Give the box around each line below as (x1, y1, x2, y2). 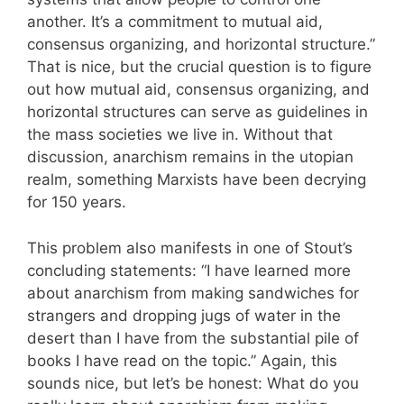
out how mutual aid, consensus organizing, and (27, 80, 370, 98)
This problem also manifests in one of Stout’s (27, 238, 353, 257)
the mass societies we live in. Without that (27, 125, 333, 143)
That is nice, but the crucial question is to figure (27, 58, 372, 76)
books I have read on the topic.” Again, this (27, 351, 337, 370)
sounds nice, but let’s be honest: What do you (27, 373, 359, 392)
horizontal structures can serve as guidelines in (27, 103, 368, 121)
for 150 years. (27, 193, 126, 211)
